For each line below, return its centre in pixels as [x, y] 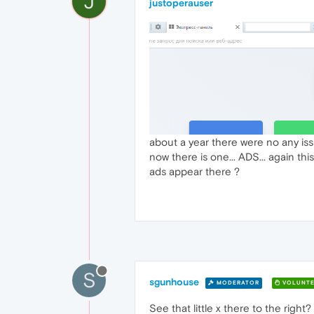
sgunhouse [174, 282]
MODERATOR [237, 283]
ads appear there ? [194, 172]
